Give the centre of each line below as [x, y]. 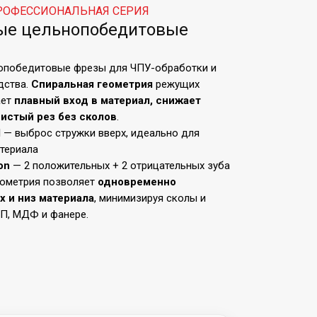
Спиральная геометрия [92, 84]
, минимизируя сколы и [150, 198]
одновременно [137, 182]
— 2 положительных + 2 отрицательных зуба [120, 166]
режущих [176, 84]
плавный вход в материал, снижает [108, 100]
